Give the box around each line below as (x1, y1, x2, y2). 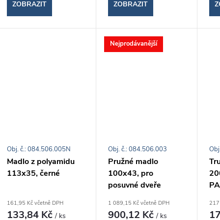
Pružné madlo (108, 156, 158, 167)
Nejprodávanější (110, 39, 157, 48)
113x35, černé (7, 168, 60, 179)
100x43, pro (108, 168, 153, 179)
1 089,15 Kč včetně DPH (108, 199, 169, 207)
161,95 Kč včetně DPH (7, 199, 63, 207)
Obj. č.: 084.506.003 (108, 145, 167, 154)
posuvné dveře (108, 180, 161, 191)
